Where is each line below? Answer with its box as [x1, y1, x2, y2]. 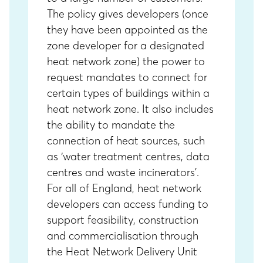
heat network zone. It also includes [47, 102, 214, 116]
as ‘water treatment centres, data [47, 150, 210, 163]
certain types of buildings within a [47, 86, 210, 100]
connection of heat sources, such [47, 134, 205, 147]
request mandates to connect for [47, 70, 207, 84]
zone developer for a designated [47, 39, 204, 52]
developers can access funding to [47, 197, 208, 211]
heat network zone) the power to [47, 55, 205, 68]
